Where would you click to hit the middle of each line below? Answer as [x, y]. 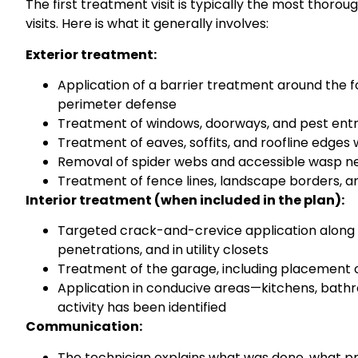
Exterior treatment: [91, 54]
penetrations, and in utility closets [163, 250]
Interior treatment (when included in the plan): [185, 201]
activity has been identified [142, 308]
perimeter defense [117, 105]
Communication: [84, 327]
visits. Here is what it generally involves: [147, 24]
